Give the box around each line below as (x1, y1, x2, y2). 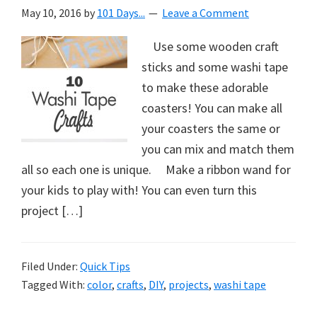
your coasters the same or (142, 120, 280, 137)
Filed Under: (21, 259, 80, 273)
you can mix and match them (142, 141, 294, 157)
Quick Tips (80, 259, 130, 273)
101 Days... (97, 6, 145, 20)
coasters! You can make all (142, 100, 282, 116)
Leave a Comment (162, 6, 249, 20)
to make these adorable (142, 79, 268, 96)
